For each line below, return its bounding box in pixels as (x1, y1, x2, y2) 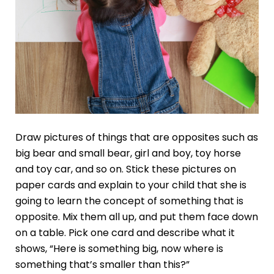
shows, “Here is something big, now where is (15, 241, 223, 256)
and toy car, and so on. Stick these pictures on (15, 161, 236, 176)
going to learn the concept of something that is (15, 193, 243, 208)
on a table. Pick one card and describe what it (15, 225, 235, 240)
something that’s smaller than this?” (15, 257, 190, 272)
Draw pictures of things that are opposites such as (15, 130, 258, 144)
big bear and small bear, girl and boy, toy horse (15, 146, 241, 160)
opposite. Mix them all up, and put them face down (15, 209, 258, 224)
